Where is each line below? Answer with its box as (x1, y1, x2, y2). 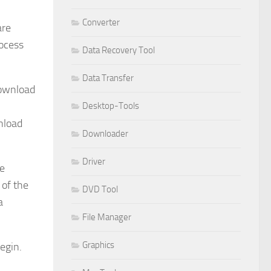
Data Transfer (82, 72, 134, 83)
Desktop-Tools (82, 100, 139, 111)
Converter (82, 16, 120, 28)
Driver (82, 155, 105, 167)
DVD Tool (82, 183, 118, 195)
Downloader (82, 128, 128, 139)
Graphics (82, 239, 114, 250)
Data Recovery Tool (82, 44, 155, 56)
